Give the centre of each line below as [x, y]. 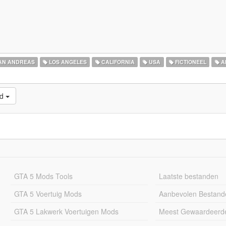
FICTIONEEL [190, 62]
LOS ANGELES [67, 62]
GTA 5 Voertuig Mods [48, 194]
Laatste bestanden [189, 176]
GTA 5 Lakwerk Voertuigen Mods [66, 211]
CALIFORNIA [117, 62]
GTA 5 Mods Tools [43, 176]
